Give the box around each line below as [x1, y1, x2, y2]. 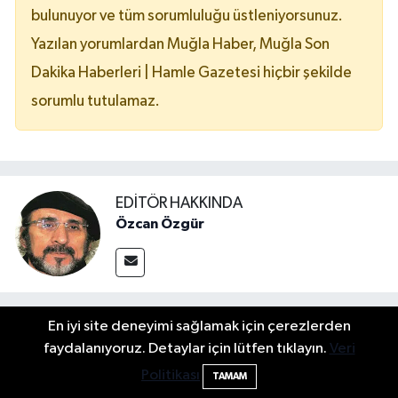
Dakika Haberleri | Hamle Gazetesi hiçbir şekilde [31, 65, 352, 82]
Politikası [141, 368, 200, 383]
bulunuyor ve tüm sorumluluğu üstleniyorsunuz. [31, 8, 343, 25]
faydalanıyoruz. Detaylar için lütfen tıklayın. [43, 341, 330, 356]
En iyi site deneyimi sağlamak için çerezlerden [47, 319, 351, 334]
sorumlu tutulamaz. [31, 93, 160, 110]
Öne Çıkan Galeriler [15, 324, 195, 345]
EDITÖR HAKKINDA [115, 195, 243, 212]
